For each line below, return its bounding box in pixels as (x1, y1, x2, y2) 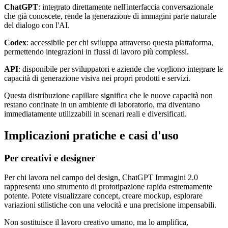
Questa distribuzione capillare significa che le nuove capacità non (4, 91, 213, 100)
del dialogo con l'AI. (4, 20, 70, 30)
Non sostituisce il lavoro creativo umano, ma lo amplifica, (4, 218, 188, 227)
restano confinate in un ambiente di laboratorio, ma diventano (4, 100, 200, 109)
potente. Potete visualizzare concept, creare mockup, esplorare (4, 191, 203, 201)
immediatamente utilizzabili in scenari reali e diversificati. (4, 109, 187, 118)
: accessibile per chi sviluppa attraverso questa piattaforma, (26, 38, 213, 47)
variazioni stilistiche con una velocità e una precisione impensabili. (4, 201, 216, 210)
